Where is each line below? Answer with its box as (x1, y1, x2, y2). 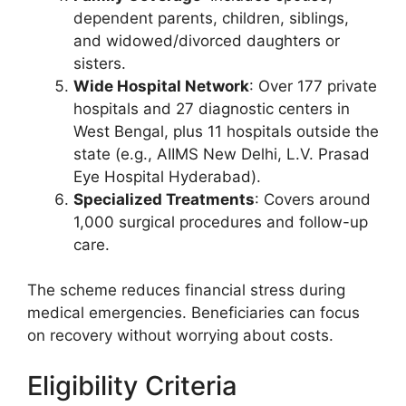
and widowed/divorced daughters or (73, 31, 340, 50)
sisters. (73, 53, 126, 72)
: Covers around (255, 189, 371, 208)
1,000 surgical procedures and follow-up (73, 212, 368, 231)
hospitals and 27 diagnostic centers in (73, 99, 350, 118)
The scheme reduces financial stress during (27, 281, 345, 300)
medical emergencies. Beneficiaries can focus (27, 304, 360, 323)
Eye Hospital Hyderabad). (73, 167, 261, 186)
